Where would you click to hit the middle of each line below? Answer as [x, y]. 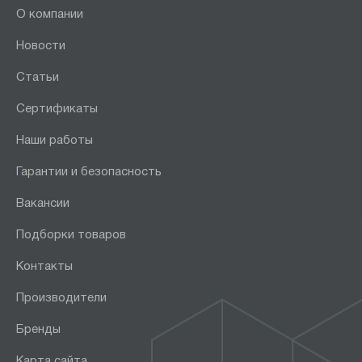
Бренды [38, 329]
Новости [41, 46]
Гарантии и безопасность [89, 172]
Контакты [44, 266]
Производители [61, 298]
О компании [50, 14]
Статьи [38, 77]
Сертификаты [57, 109]
